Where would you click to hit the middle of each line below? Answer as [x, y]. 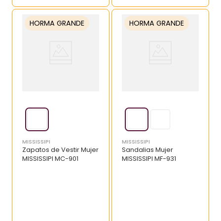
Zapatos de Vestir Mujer [60, 150]
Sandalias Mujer [147, 150]
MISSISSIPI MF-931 [149, 159]
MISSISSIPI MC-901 [50, 159]
